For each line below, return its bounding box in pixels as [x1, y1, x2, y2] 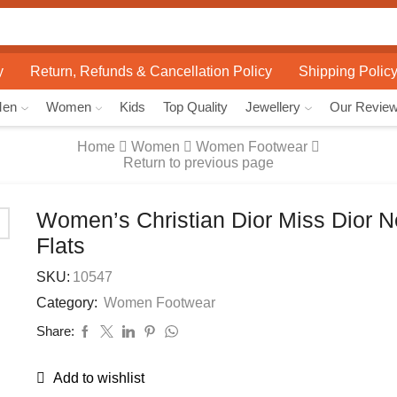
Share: [35, 323, 74, 339]
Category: [35, 295, 101, 310]
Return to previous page [123, 155, 274, 170]
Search [86, 27, 127, 43]
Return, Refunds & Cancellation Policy [30, 63, 272, 79]
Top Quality [163, 100, 229, 114]
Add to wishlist [52, 370, 144, 385]
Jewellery [245, 100, 301, 114]
